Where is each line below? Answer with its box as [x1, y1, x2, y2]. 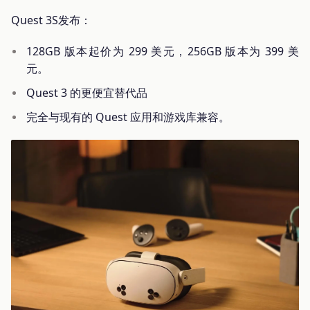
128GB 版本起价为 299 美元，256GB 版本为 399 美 [26, 43, 299, 59]
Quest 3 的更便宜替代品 [26, 84, 148, 100]
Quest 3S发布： [11, 12, 91, 28]
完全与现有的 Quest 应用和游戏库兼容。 [26, 109, 230, 125]
